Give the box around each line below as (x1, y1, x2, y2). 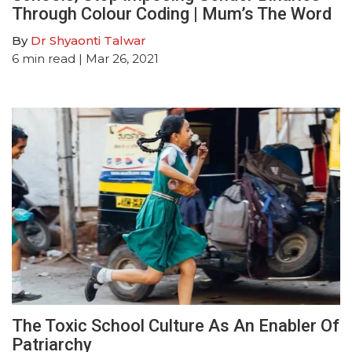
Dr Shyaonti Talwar (31, 33, 146, 49)
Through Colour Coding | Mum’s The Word (12, 4, 332, 24)
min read (22, 51, 75, 67)
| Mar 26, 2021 (75, 51, 159, 67)
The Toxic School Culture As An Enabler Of (12, 316, 339, 336)
